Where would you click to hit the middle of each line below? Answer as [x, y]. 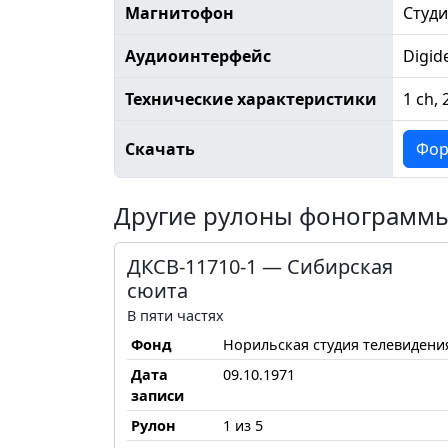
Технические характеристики [250, 98]
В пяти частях [175, 315]
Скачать [159, 148]
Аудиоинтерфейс [197, 55]
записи [157, 395]
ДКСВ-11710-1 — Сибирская [260, 266]
